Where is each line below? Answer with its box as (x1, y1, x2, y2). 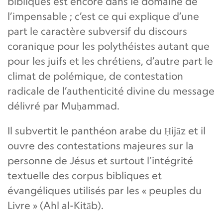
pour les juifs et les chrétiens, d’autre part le (7, 54, 213, 67)
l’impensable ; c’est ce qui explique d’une (7, 9, 199, 22)
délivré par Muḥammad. (7, 99, 119, 112)
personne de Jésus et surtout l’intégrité (7, 154, 193, 167)
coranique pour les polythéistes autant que (7, 39, 210, 52)
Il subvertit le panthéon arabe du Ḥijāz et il (7, 124, 206, 137)
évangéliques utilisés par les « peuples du (7, 184, 202, 197)
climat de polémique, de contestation (7, 69, 183, 82)
